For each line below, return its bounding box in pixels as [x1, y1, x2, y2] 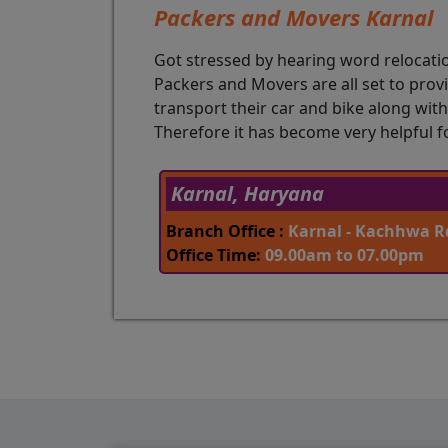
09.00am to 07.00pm [261, 244, 424, 267]
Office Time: [166, 244, 261, 267]
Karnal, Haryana [171, 180, 324, 208]
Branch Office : [166, 220, 284, 243]
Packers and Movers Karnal [154, 2, 434, 33]
